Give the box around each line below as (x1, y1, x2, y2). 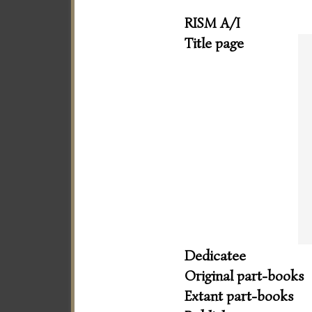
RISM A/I (185, 13, 240, 32)
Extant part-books (185, 286, 294, 305)
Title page (185, 33, 244, 52)
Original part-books (185, 266, 304, 285)
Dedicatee (185, 246, 246, 265)
